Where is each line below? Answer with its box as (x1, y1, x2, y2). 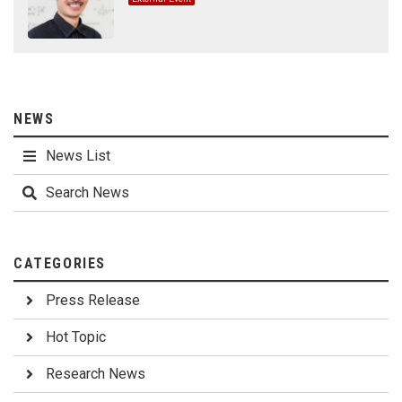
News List (46, 147, 110, 165)
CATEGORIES (13, 255, 106, 273)
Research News (46, 365, 145, 383)
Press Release (46, 292, 140, 310)
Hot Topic (46, 328, 106, 346)
